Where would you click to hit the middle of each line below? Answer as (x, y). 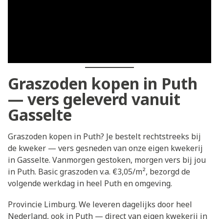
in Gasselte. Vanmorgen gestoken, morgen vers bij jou (107, 160)
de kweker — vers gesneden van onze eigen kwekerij (105, 148)
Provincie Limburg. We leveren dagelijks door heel (100, 205)
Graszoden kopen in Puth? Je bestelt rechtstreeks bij (104, 137)
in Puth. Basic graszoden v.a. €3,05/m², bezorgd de (99, 172)
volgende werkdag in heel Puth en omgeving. (90, 184)
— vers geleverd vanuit (94, 99)
